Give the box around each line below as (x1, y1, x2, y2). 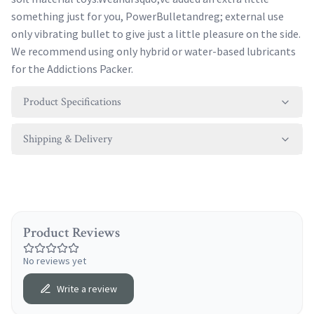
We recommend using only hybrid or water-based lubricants (11, 44, 296, 58)
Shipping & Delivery (23, 132, 112, 146)
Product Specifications (23, 95, 121, 109)
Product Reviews (23, 224, 120, 242)
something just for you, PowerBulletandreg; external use (11, 9, 284, 23)
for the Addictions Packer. (11, 62, 133, 76)
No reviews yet (23, 254, 86, 267)
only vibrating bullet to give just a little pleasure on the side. (11, 27, 301, 41)
